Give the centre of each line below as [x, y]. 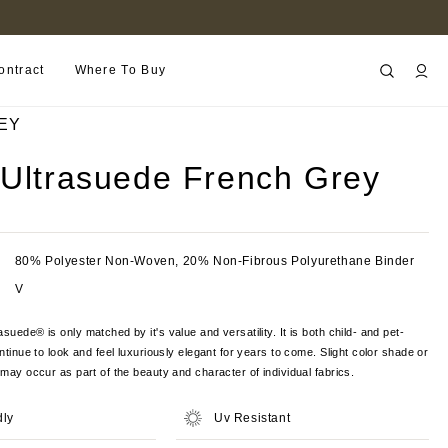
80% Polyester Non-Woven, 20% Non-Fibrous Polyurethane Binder [214, 261]
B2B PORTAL [188, 17]
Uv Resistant [252, 418]
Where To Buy [120, 70]
